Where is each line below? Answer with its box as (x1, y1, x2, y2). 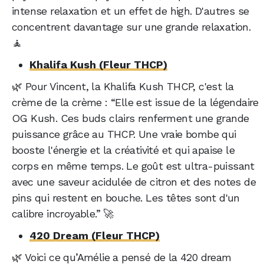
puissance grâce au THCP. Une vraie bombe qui (12, 128, 236, 141)
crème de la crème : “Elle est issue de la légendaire (12, 96, 259, 109)
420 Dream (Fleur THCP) (29, 229, 160, 242)
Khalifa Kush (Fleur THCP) (29, 58, 167, 71)
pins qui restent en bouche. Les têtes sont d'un (12, 192, 240, 204)
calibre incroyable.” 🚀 (12, 207, 114, 220)
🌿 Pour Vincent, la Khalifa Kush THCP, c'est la (12, 80, 234, 93)
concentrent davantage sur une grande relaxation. (12, 21, 251, 34)
